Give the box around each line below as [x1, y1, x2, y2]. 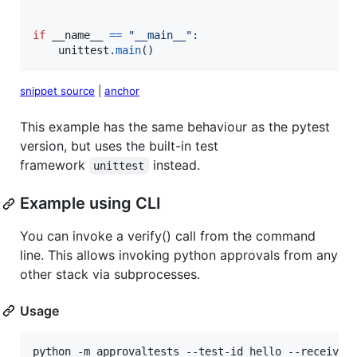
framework [20, 157, 89, 173]
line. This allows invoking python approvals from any [20, 247, 338, 263]
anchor [104, 84, 139, 97]
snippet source [20, 84, 95, 97]
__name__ [52, 28, 103, 41]
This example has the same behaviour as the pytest [20, 119, 330, 135]
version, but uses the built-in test [20, 138, 218, 154]
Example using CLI [20, 194, 161, 213]
